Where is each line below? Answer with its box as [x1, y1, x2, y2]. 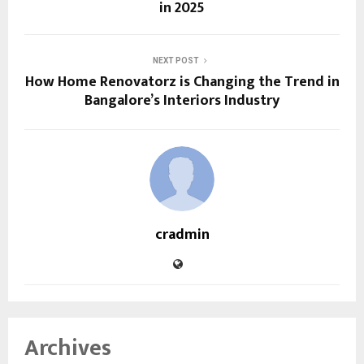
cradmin [154, 222, 210, 247]
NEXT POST [152, 55, 199, 65]
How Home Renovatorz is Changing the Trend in [24, 69, 340, 94]
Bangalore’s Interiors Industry [84, 88, 279, 113]
